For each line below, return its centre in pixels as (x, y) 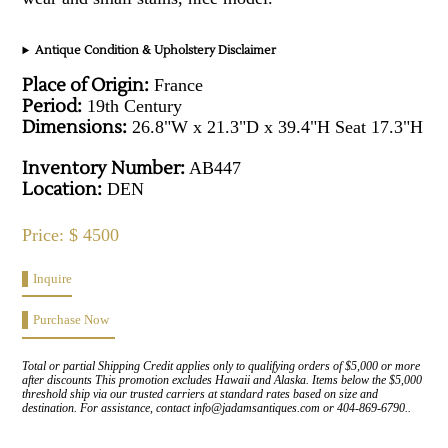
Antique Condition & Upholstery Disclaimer (156, 51)
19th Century (132, 106)
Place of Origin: (86, 86)
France (176, 85)
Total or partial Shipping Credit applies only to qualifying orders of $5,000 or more (221, 366)
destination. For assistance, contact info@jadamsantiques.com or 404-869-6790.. (217, 408)
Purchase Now (71, 320)
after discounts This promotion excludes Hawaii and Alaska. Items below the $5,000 (222, 380)
